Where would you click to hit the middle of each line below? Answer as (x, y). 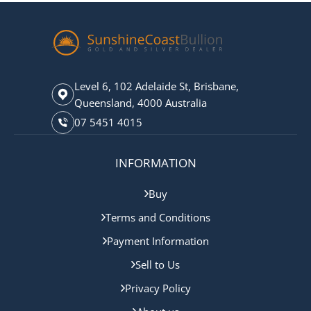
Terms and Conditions (158, 217)
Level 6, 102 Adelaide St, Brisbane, (157, 86)
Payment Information (158, 241)
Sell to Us (158, 264)
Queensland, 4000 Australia (141, 102)
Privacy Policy (158, 288)
